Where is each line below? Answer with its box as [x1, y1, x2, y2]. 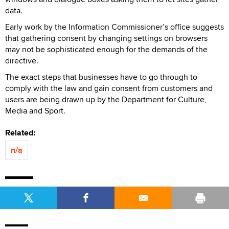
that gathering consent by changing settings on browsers [5, 32, 208, 44]
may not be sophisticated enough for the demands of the [5, 43, 208, 55]
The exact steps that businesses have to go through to [5, 71, 197, 83]
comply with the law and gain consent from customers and [5, 82, 213, 94]
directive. [5, 54, 38, 66]
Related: [5, 126, 39, 139]
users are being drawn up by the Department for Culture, [5, 93, 207, 105]
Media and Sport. [5, 104, 65, 117]
